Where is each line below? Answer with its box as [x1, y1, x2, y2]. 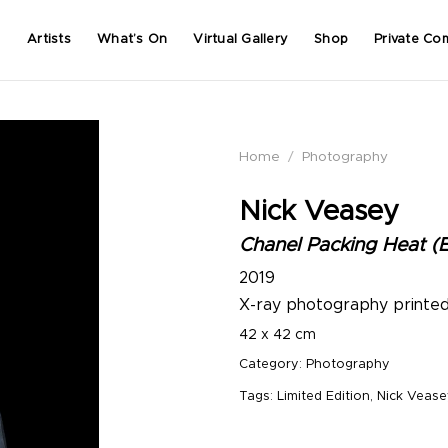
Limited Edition [277, 390, 370, 404]
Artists [27, 33, 71, 46]
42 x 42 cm [239, 328, 316, 343]
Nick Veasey [239, 197, 399, 226]
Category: [239, 358, 306, 372]
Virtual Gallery [193, 33, 289, 46]
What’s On [97, 33, 168, 46]
